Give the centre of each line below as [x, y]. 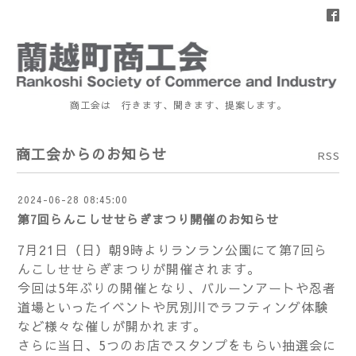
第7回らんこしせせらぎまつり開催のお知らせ [148, 219]
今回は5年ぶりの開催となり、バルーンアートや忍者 [177, 287]
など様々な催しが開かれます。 [112, 325]
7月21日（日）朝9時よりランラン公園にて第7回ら [172, 249]
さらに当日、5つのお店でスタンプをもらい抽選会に [177, 344]
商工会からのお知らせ [91, 153]
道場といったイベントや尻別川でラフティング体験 [173, 306]
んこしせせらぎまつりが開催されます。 [139, 268]
